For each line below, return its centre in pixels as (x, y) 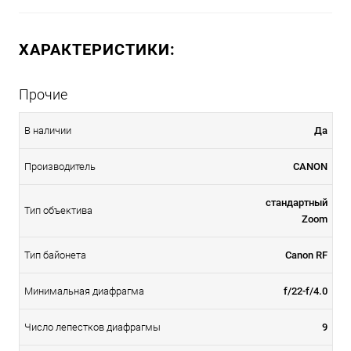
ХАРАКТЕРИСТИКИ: (97, 49)
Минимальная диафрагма (84, 291)
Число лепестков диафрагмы (92, 327)
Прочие (43, 94)
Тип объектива (58, 210)
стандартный (297, 202)
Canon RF (306, 255)
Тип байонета (55, 255)
